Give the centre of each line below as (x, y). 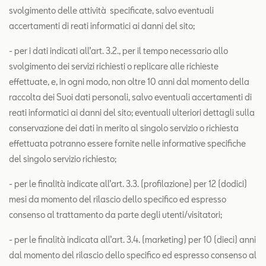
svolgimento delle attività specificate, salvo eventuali (111, 10)
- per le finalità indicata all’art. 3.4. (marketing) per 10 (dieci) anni (132, 240)
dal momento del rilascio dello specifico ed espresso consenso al (133, 255)
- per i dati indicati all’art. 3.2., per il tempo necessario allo (118, 51)
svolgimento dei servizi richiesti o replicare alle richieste (114, 66)
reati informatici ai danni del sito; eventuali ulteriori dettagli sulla (132, 113)
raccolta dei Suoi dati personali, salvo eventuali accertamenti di (130, 97)
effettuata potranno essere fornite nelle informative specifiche (127, 143)
